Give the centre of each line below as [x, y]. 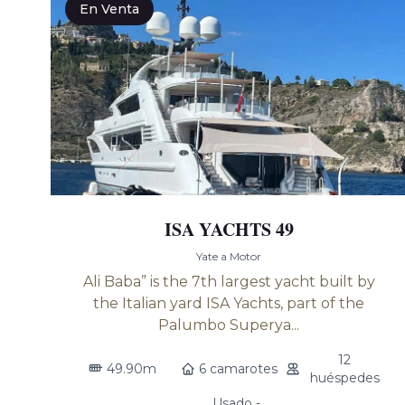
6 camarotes [238, 369]
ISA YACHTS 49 [229, 229]
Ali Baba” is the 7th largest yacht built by [229, 282]
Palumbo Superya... [229, 325]
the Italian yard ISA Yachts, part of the [229, 303]
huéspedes [344, 378]
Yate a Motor [229, 256]
